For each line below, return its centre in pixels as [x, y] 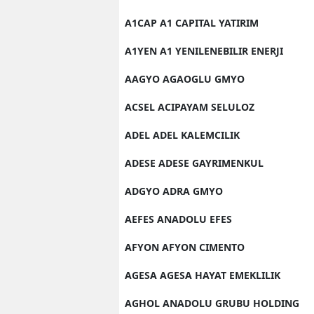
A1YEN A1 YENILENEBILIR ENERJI [204, 51]
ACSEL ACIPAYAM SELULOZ [190, 107]
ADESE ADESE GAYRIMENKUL [194, 163]
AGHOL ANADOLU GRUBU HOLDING [212, 303]
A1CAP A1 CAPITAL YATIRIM [192, 23]
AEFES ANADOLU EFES [178, 219]
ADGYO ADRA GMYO [174, 191]
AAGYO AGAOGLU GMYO [185, 79]
